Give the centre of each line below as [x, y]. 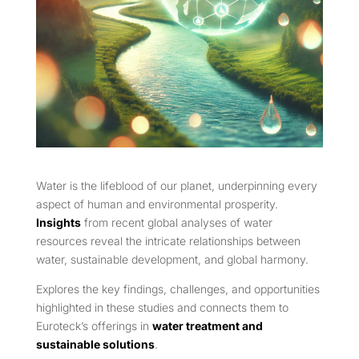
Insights [58, 223]
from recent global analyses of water [176, 223]
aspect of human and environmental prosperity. [157, 204]
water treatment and [207, 326]
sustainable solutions [95, 345]
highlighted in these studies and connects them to [162, 308]
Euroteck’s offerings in [94, 326]
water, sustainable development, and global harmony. [172, 260]
